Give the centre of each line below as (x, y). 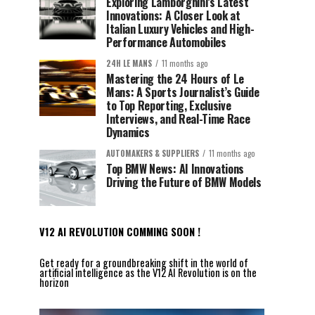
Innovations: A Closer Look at (173, 15)
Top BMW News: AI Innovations (175, 169)
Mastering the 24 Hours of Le (175, 79)
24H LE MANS (129, 63)
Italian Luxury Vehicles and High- (180, 29)
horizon (54, 282)
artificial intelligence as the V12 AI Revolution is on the (148, 272)
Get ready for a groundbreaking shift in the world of (144, 263)
